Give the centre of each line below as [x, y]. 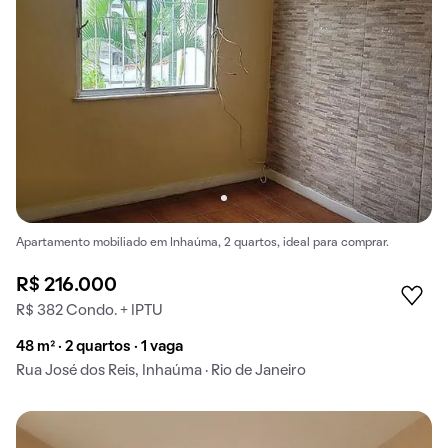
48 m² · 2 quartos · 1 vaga [99, 347]
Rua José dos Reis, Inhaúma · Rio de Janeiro [161, 371]
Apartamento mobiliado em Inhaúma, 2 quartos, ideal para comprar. [202, 242]
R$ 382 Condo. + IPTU [89, 311]
